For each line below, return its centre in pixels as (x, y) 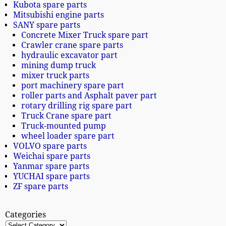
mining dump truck (59, 66)
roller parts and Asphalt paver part (89, 96)
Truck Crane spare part (67, 116)
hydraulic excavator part (70, 55)
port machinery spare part (73, 86)
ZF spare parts (41, 187)
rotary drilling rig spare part (77, 106)
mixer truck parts (55, 76)
